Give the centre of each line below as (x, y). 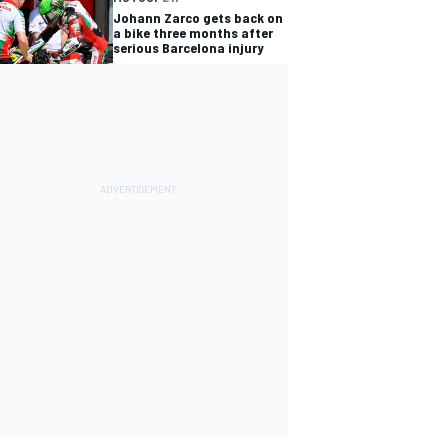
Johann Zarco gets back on (198, 18)
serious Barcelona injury (188, 48)
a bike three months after (193, 33)
